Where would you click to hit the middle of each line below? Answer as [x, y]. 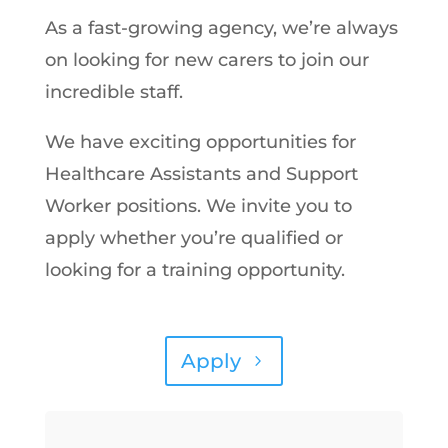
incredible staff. [113, 92]
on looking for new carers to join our [206, 60]
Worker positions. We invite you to [198, 206]
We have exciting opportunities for [200, 142]
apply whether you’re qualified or [193, 238]
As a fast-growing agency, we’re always [221, 28]
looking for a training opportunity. [194, 270]
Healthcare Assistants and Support [201, 174]
